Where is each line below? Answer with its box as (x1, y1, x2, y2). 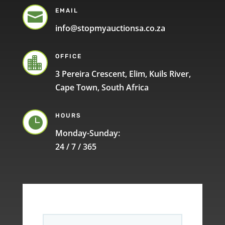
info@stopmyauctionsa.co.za (55, 22, 165, 34)
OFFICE (55, 52, 82, 60)
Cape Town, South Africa (55, 81, 149, 93)
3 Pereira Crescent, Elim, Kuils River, (55, 68, 191, 79)
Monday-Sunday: (55, 127, 120, 139)
